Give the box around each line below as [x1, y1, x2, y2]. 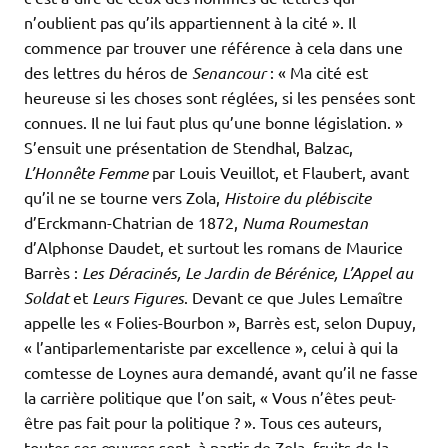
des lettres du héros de [24, 61, 192, 82]
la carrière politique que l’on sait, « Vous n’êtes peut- [24, 386, 396, 407]
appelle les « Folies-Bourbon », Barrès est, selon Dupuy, [24, 311, 416, 332]
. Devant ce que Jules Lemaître [184, 286, 403, 307]
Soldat [24, 286, 69, 308]
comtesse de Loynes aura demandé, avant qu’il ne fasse [24, 361, 418, 382]
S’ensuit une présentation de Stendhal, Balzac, [24, 136, 353, 157]
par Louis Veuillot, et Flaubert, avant [148, 161, 409, 182]
